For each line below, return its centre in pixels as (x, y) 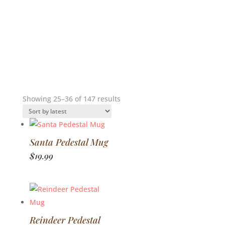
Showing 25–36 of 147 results (71, 99)
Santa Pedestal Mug (69, 142)
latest (129, 121)
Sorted (131, 98)
